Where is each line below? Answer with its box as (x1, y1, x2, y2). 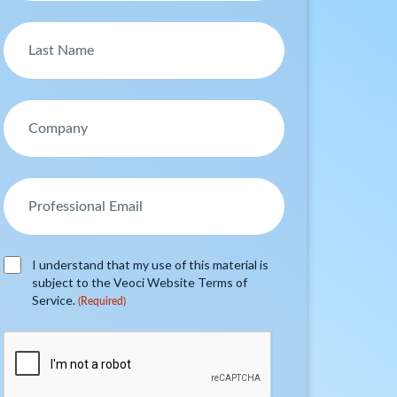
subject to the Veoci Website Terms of (32, 275, 248, 290)
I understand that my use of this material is (32, 257, 269, 272)
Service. (32, 292, 79, 307)
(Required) (78, 296, 127, 307)
